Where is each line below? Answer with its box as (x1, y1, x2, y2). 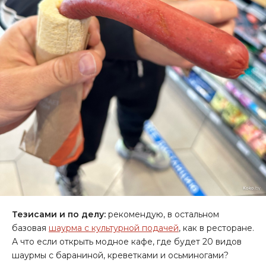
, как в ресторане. (179, 222, 254, 233)
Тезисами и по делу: (12, 208, 106, 220)
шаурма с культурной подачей (49, 222, 179, 233)
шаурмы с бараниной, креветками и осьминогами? (12, 249, 229, 261)
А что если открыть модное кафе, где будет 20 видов (12, 236, 242, 247)
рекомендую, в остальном (106, 208, 219, 220)
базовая (12, 222, 49, 233)
